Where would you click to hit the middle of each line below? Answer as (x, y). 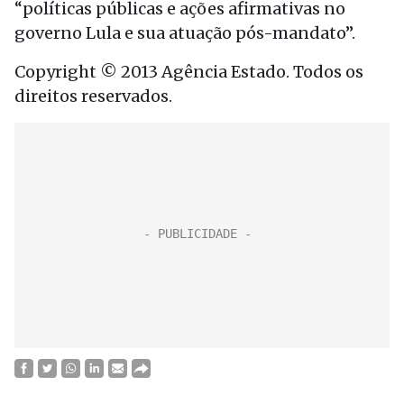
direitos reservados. (93, 96)
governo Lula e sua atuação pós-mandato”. (185, 33)
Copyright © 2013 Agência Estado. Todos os (189, 72)
